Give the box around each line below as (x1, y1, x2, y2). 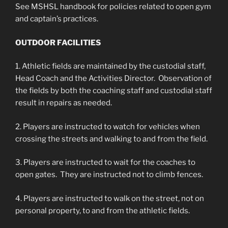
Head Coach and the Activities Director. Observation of (15, 74, 212, 83)
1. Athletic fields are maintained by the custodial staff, (15, 62, 206, 71)
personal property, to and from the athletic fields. (15, 206, 190, 215)
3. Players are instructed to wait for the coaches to (15, 158, 195, 167)
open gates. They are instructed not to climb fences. (15, 170, 203, 179)
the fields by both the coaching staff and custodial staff (15, 86, 212, 95)
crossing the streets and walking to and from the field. (15, 134, 208, 144)
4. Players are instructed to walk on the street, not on (15, 193, 204, 203)
